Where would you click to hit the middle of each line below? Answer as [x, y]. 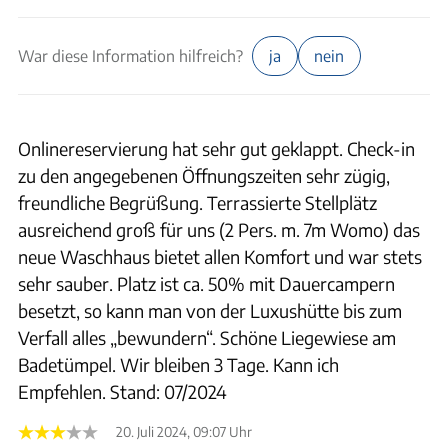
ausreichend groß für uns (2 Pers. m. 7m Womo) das [219, 229]
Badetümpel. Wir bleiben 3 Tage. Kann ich [178, 364]
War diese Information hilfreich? [130, 55]
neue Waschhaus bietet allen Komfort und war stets [220, 256]
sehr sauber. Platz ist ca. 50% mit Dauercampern [206, 283]
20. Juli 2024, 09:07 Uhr [184, 431]
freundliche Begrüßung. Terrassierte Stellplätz [197, 202]
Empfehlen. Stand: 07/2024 [122, 391]
